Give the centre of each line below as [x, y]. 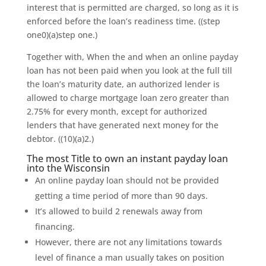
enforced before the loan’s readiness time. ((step [123, 21]
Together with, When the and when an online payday [132, 57]
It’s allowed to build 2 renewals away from [118, 211]
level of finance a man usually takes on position [129, 257]
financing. [55, 227]
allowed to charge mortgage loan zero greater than [128, 98]
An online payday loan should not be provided [127, 180]
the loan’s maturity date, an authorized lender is [123, 84]
